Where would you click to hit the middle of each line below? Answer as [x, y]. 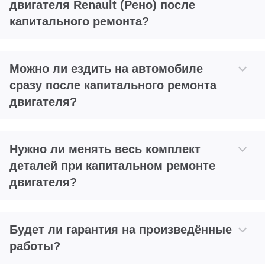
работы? [35, 246]
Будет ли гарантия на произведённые [121, 230]
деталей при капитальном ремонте [112, 166]
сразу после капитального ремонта [113, 85]
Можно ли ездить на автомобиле [106, 69]
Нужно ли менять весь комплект [105, 149]
